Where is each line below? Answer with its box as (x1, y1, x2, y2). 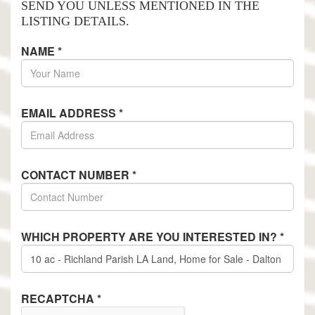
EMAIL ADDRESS (21, 104, 119, 121)
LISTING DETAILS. (21, 13, 129, 28)
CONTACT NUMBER (21, 166, 132, 183)
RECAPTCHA (21, 290, 97, 307)
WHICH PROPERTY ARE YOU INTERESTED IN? (21, 228, 280, 245)
